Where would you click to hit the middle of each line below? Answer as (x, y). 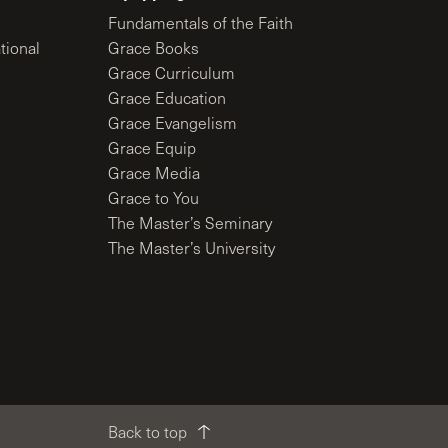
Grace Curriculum (171, 72)
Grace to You (153, 197)
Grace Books (153, 47)
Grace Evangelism (172, 122)
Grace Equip (152, 147)
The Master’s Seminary (190, 222)
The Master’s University (191, 247)
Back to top (147, 431)
